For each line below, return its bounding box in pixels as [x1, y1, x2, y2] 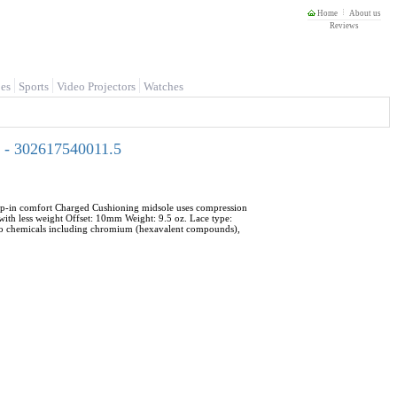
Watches [144, 80, 183, 93]
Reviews [330, 21, 359, 30]
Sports [19, 80, 49, 93]
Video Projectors [57, 80, 136, 93]
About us [349, 9, 381, 18]
